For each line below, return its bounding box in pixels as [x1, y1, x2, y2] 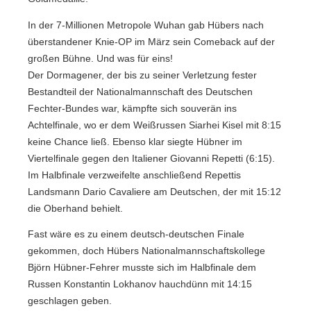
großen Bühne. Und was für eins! [28, 53, 173, 64]
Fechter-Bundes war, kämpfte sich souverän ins [28, 103, 237, 114]
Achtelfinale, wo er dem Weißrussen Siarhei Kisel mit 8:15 [28, 119, 281, 131]
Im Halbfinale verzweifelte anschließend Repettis [28, 169, 241, 180]
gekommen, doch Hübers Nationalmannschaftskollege [28, 246, 265, 257]
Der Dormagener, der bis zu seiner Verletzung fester [28, 69, 257, 81]
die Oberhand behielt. [28, 203, 123, 214]
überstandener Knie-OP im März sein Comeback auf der [28, 36, 275, 47]
